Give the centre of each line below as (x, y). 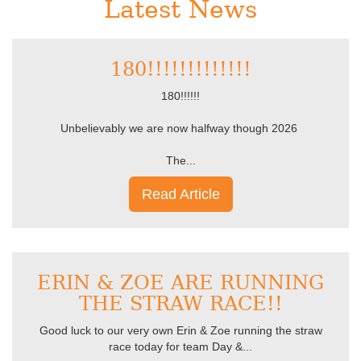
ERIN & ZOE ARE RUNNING (180, 283)
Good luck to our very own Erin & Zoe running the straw (180, 330)
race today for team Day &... (180, 346)
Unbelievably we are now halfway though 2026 (180, 128)
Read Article (180, 194)
